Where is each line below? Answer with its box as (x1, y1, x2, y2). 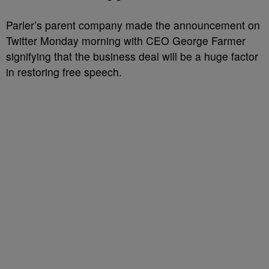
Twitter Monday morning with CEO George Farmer (6, 33, 246, 48)
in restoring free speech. (6, 64, 122, 79)
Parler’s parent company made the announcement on (6, 17, 260, 32)
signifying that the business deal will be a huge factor (6, 49, 258, 64)
